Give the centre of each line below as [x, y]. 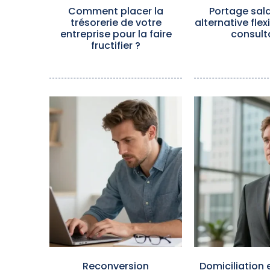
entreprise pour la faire [116, 34]
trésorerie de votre [116, 23]
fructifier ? [116, 46]
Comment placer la [116, 11]
